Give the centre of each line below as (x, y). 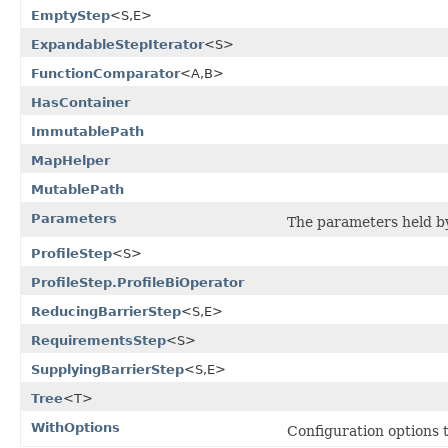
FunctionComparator (105, 73)
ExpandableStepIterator (117, 44)
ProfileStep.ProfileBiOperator (137, 282)
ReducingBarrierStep (106, 311)
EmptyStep (70, 15)
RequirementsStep (98, 340)
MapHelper (70, 160)
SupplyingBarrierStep (107, 369)
